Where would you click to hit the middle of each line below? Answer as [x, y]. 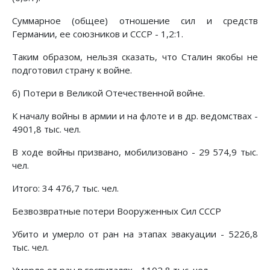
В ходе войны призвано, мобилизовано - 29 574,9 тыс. [135, 152]
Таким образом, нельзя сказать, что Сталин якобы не [135, 57]
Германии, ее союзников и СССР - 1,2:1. [98, 34]
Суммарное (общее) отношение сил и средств [135, 21]
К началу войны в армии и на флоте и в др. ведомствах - [135, 116]
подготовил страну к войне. [72, 70]
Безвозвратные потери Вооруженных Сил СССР [117, 211]
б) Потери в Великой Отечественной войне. [108, 93]
